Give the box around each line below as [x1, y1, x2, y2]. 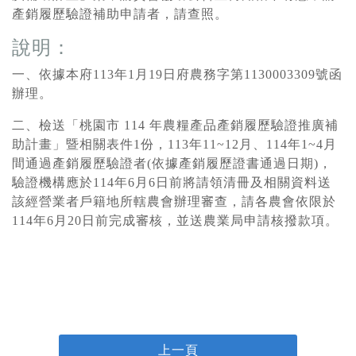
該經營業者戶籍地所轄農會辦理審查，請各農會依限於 [12, 195, 336, 208]
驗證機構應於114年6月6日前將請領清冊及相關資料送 [12, 176, 331, 189]
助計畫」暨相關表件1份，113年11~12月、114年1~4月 [12, 137, 337, 151]
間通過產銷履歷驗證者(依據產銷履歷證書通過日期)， [12, 157, 332, 170]
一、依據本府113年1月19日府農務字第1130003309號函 [12, 68, 342, 81]
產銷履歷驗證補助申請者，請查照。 [12, 7, 228, 21]
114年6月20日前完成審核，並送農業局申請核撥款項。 [12, 214, 339, 227]
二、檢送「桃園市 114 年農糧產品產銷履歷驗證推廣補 [12, 118, 339, 132]
